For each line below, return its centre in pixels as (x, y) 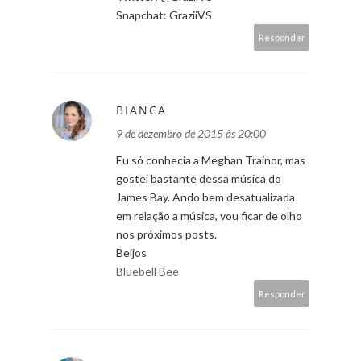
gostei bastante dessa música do (199, 178)
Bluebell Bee (147, 271)
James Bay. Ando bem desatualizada (205, 197)
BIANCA (141, 110)
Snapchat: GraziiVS (164, 15)
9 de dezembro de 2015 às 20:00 (191, 133)
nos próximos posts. (166, 234)
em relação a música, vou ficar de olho (209, 215)
